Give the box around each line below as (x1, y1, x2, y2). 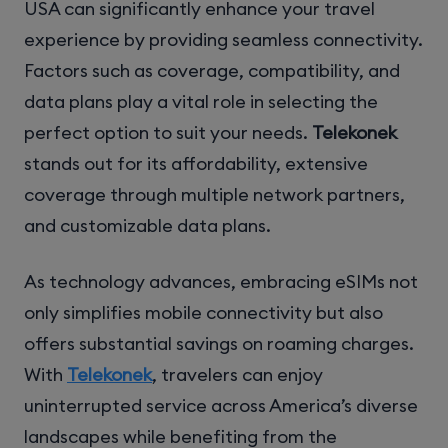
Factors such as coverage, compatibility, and (24, 59, 400, 83)
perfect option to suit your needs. (24, 121, 312, 145)
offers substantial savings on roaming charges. (24, 332, 414, 356)
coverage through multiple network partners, (24, 183, 405, 207)
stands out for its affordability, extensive (24, 152, 368, 176)
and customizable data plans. (24, 214, 271, 238)
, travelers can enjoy (152, 363, 323, 387)
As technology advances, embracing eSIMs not (24, 270, 418, 294)
